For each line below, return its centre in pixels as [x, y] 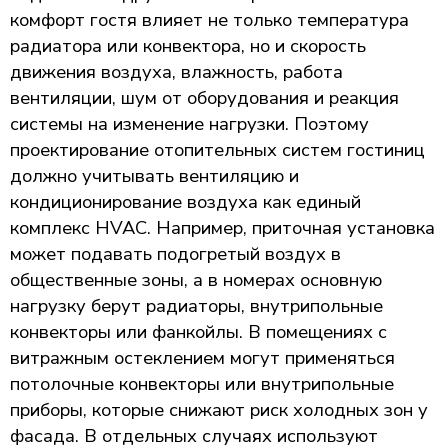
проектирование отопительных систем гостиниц [217, 149]
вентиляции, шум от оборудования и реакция [204, 97]
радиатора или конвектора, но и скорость [188, 45]
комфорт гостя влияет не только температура [209, 19]
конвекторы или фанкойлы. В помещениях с [198, 331]
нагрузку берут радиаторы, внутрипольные [196, 305]
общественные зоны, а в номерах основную [196, 279]
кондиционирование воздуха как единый [185, 201]
